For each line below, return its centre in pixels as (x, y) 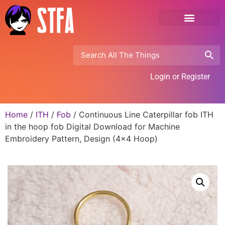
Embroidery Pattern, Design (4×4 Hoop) (81, 138)
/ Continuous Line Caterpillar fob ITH (142, 114)
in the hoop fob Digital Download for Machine (92, 126)
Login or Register (180, 76)
